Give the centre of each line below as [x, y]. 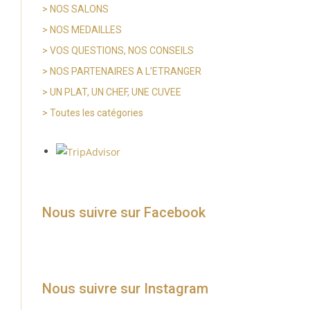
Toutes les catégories [96, 112]
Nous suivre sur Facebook [124, 213]
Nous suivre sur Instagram [125, 289]
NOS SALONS [79, 9]
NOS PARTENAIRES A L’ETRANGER [125, 71]
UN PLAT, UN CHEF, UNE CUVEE [115, 92]
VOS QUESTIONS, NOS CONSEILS [121, 50]
